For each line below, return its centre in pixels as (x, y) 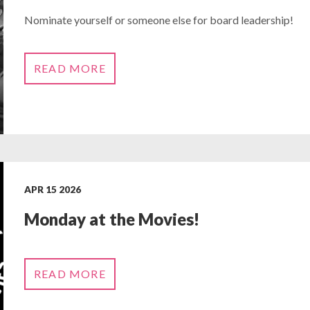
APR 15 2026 (52, 190)
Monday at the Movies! (111, 219)
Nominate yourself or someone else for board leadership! (158, 19)
